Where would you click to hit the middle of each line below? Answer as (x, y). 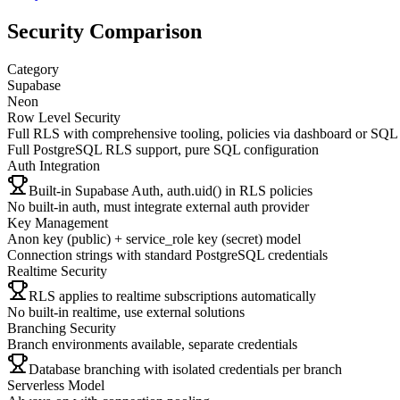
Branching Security (62, 328)
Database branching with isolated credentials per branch (185, 369)
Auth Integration (54, 165)
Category (33, 69)
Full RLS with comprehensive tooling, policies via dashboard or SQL (203, 133)
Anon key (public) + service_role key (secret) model (154, 238)
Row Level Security (64, 117)
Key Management (58, 222)
